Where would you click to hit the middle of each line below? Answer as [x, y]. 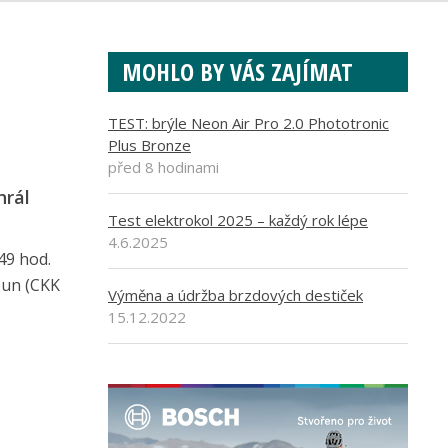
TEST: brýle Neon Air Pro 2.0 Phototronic [248, 123]
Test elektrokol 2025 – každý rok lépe [238, 220]
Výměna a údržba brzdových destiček [235, 295]
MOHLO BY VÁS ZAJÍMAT [237, 71]
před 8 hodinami [163, 167]
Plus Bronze [149, 145]
